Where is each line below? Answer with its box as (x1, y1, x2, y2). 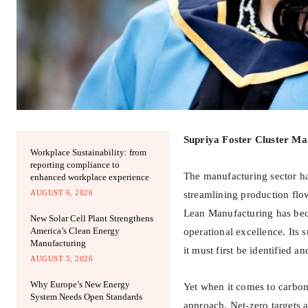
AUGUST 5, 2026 (30, 254, 93, 263)
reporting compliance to (30, 159, 120, 170)
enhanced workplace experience (30, 172, 149, 183)
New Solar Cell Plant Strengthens (30, 213, 153, 224)
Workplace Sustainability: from (30, 147, 146, 158)
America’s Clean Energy (30, 225, 120, 236)
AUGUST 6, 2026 (30, 188, 93, 197)
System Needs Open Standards (30, 291, 142, 302)
